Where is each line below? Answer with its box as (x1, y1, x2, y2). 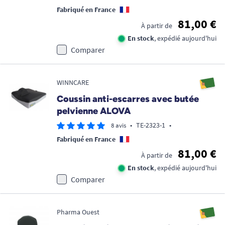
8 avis (111, 121, 126, 130)
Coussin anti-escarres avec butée (57, 93, 199, 104)
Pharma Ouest (57, 207, 99, 216)
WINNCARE (57, 78, 89, 87)
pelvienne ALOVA (57, 105, 131, 117)
